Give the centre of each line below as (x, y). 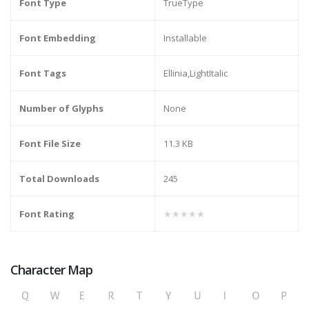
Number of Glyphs (61, 109)
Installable (185, 38)
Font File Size (50, 144)
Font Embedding (58, 38)
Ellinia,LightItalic (196, 73)
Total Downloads (59, 179)
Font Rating (47, 214)
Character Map (52, 270)
